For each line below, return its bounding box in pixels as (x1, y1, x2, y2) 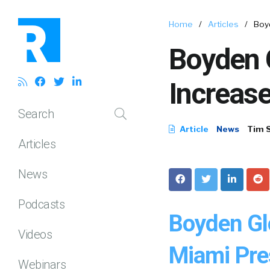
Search (18, 106, 54, 121)
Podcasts (18, 196, 64, 212)
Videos (18, 227, 52, 242)
